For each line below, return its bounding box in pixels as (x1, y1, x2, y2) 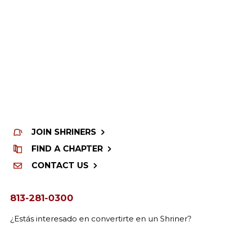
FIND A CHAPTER (31, 143, 103, 154)
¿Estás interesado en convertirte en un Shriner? (10, 213, 192, 223)
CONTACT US (31, 160, 89, 170)
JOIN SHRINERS (31, 127, 96, 137)
